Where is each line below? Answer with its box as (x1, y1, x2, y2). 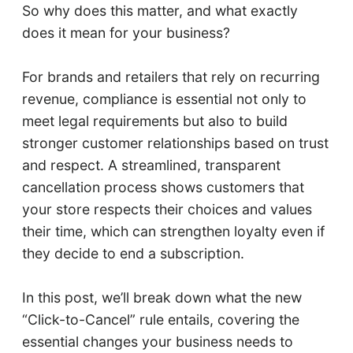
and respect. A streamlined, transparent (21, 157, 281, 174)
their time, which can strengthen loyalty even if (21, 223, 325, 240)
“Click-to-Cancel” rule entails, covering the (21, 311, 299, 329)
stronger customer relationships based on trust (21, 135, 329, 152)
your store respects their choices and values (21, 201, 312, 218)
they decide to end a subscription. (21, 245, 244, 262)
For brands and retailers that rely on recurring (21, 69, 320, 86)
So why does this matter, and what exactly (21, 2, 298, 20)
